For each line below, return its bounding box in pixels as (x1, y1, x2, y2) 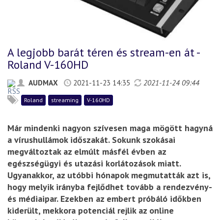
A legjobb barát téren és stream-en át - (7, 45, 199, 60)
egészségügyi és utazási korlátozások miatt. (7, 157, 181, 169)
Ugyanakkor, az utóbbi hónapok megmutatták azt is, (7, 169, 210, 181)
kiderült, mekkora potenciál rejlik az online (7, 204, 174, 216)
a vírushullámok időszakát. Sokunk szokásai (7, 134, 175, 145)
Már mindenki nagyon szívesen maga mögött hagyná (7, 122, 213, 134)
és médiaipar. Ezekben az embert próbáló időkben (7, 192, 201, 204)
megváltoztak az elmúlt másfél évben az (7, 145, 166, 157)
